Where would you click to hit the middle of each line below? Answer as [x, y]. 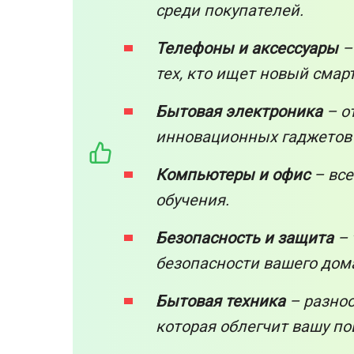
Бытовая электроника [239, 111]
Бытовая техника [220, 301]
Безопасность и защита [245, 237]
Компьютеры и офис [233, 174]
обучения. [192, 200]
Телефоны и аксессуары [247, 48]
